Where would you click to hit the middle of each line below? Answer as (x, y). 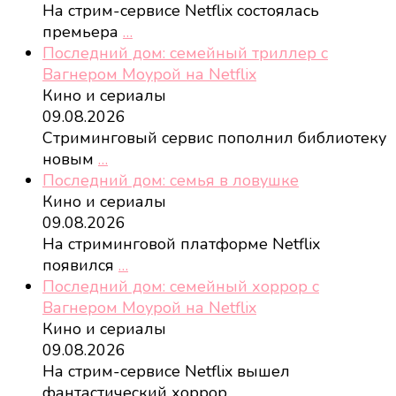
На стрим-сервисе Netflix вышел (166, 372)
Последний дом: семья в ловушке (171, 181)
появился (80, 266)
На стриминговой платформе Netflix (181, 244)
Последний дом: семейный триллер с (185, 53)
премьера (83, 32)
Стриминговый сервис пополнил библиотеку (214, 138)
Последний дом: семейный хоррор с (181, 287)
